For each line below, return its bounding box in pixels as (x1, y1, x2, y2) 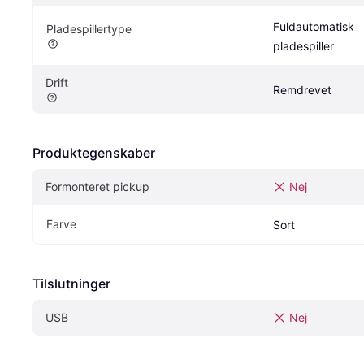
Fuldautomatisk (273, 19, 354, 34)
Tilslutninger (32, 275, 110, 292)
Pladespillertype (46, 22, 132, 37)
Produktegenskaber (32, 145, 155, 162)
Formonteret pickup (45, 180, 149, 194)
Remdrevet (273, 83, 331, 97)
